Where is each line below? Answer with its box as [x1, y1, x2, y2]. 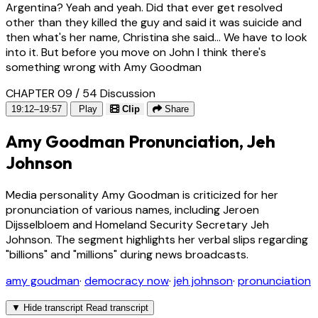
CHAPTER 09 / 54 [6, 86, 97, 102]
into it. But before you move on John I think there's [6, 45, 266, 60]
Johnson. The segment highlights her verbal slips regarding [6, 232, 308, 248]
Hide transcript [23, 302, 83, 314]
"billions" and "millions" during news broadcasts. [6, 247, 248, 263]
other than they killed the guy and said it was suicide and [6, 15, 302, 31]
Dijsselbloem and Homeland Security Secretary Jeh [6, 217, 269, 233]
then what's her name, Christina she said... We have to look [6, 30, 307, 45]
